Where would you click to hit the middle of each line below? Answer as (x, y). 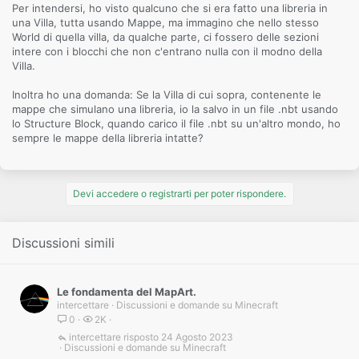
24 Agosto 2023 (197, 337)
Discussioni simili (63, 243)
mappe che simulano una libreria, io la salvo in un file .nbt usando (175, 109)
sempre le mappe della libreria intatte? (108, 138)
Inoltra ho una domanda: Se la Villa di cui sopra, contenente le (167, 95)
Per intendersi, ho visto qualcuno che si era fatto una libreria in (170, 8)
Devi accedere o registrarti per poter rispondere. (179, 194)
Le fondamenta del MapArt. (127, 292)
